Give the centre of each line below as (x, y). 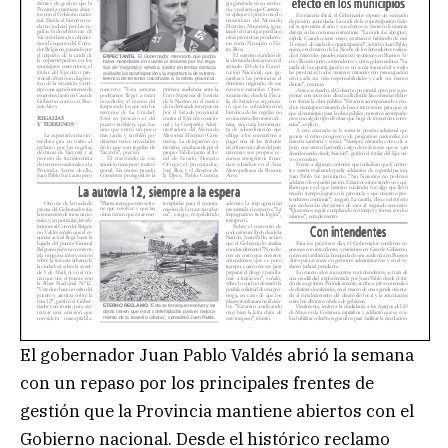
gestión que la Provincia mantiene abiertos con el (217, 410)
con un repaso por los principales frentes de (197, 382)
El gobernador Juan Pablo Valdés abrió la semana (217, 354)
